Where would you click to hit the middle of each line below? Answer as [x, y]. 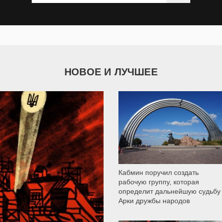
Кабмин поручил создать [159, 172]
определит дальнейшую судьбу [169, 191]
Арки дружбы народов [154, 200]
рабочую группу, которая [159, 182]
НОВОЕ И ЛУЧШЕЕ [111, 72]
